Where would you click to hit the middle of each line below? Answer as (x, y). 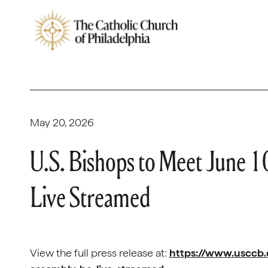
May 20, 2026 (62, 122)
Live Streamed (90, 197)
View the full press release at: (100, 253)
